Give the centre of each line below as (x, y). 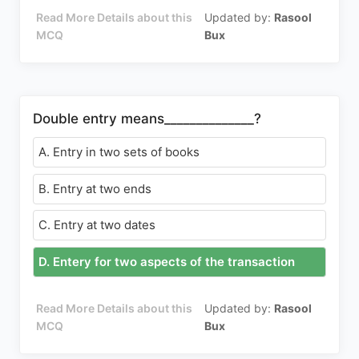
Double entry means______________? (147, 119)
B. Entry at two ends (95, 188)
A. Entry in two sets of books (119, 152)
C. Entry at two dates (97, 225)
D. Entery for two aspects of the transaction (167, 261)
